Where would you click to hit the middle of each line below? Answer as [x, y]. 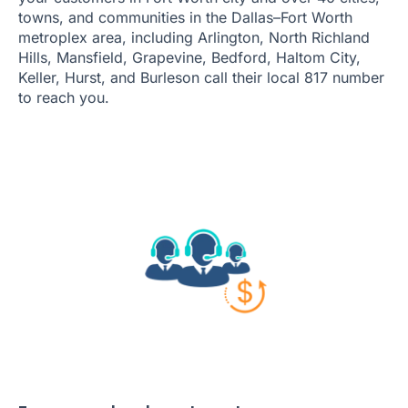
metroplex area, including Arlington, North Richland [194, 38]
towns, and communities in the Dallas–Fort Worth [185, 18]
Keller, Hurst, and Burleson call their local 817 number [201, 78]
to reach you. [64, 98]
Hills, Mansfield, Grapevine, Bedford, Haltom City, [189, 58]
